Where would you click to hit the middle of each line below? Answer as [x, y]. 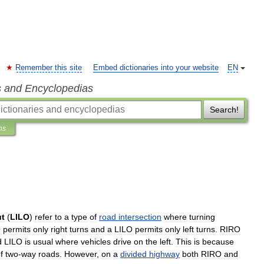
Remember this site [49, 68]
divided [133, 254]
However [80, 254]
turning [202, 217]
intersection [140, 217]
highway [164, 254]
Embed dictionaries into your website [156, 68]
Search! [224, 110]
